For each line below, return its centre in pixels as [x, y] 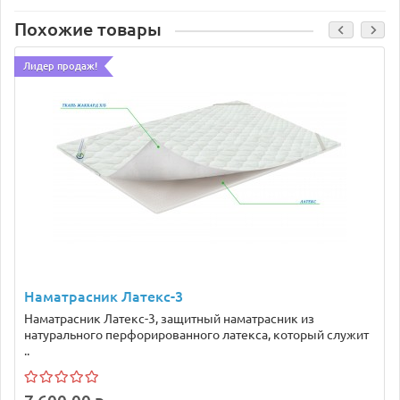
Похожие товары [88, 29]
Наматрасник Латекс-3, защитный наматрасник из [169, 319]
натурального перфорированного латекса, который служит [196, 335]
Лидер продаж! [60, 66]
